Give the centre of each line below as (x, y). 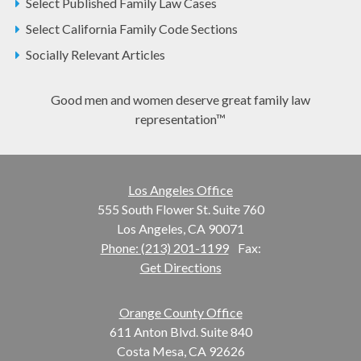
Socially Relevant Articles (95, 54)
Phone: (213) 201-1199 (164, 247)
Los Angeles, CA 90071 (180, 228)
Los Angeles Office (180, 189)
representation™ (180, 118)
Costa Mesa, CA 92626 (180, 351)
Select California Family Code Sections (132, 28)
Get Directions (180, 267)
